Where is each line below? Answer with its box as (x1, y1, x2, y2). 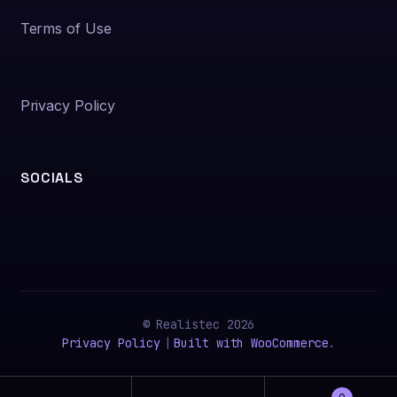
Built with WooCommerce (174, 334, 329, 351)
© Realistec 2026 (142, 315, 255, 332)
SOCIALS (19, 167, 84, 187)
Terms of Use (19, 19, 112, 38)
